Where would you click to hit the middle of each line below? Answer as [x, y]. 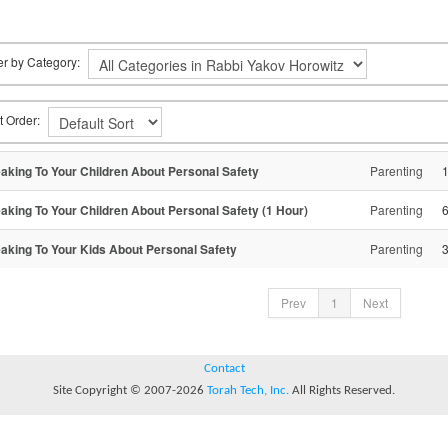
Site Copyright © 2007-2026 [130, 390]
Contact [224, 368]
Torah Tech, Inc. [248, 390]
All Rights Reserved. [342, 390]
